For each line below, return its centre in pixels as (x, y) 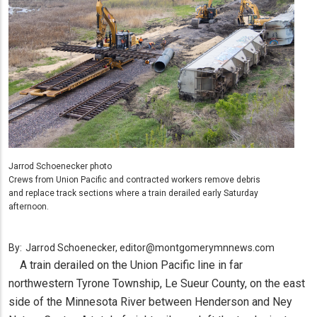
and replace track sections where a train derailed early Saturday (133, 193)
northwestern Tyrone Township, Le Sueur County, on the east (157, 283)
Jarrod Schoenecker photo (60, 166)
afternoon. (29, 206)
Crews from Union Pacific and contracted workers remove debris (134, 179)
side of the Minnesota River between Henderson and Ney (150, 301)
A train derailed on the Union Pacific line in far (126, 265)
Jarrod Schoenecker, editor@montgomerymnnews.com (150, 247)
